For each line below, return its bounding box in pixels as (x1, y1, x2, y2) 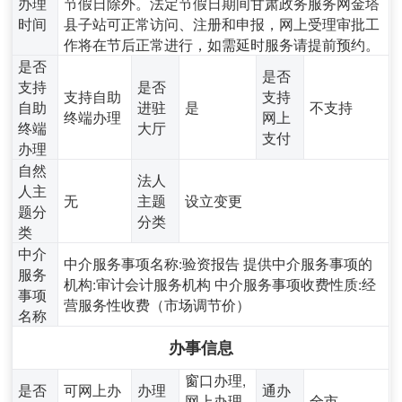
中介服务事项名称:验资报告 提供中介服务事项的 (64, 252, 373, 273)
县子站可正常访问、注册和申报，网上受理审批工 (64, 13, 380, 33)
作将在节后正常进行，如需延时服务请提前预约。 (64, 33, 380, 54)
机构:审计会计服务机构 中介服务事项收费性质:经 (64, 273, 377, 293)
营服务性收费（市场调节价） (64, 293, 251, 314)
